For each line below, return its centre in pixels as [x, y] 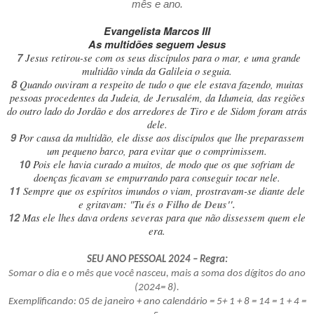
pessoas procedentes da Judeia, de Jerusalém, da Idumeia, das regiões [157, 98]
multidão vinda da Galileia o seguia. [157, 71]
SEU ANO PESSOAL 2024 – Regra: [157, 260]
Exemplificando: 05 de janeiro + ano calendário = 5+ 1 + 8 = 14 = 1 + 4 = [157, 302]
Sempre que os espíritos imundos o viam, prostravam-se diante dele [164, 191]
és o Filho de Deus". [191, 205]
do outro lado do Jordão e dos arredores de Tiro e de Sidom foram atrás [157, 111]
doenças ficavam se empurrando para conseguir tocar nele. [157, 178]
